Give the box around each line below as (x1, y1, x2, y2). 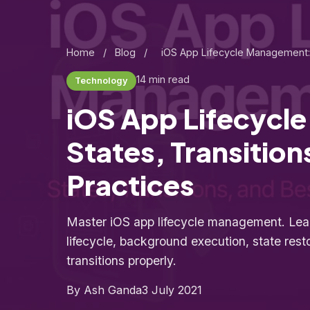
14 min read (136, 73, 190, 85)
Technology (75, 75, 128, 86)
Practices (66, 167, 194, 202)
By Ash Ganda (66, 283, 142, 297)
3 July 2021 (142, 283, 202, 297)
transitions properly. (66, 253, 176, 268)
